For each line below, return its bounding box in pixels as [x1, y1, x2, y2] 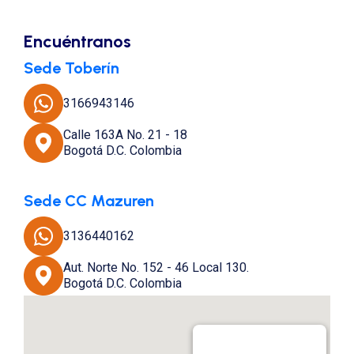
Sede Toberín [24, 58, 119, 78]
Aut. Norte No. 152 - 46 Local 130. [63, 260, 249, 276]
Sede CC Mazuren [24, 191, 154, 211]
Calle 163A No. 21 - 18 [63, 127, 195, 143]
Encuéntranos [24, 31, 131, 53]
